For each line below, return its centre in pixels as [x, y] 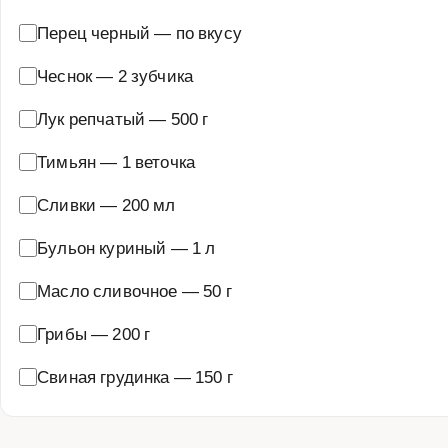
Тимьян [67, 161]
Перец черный [94, 32]
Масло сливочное [107, 290]
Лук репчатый [91, 118]
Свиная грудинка [103, 376]
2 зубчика [155, 75]
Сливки [67, 204]
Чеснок [65, 75]
